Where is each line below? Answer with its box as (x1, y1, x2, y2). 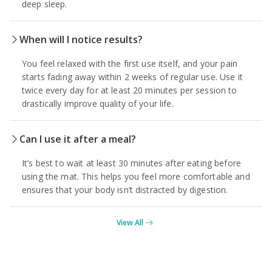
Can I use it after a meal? (19, 132, 136, 146)
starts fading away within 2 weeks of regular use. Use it (22, 70, 243, 83)
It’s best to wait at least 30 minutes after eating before (22, 157, 241, 169)
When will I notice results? (19, 32, 143, 46)
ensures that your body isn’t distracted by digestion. (22, 183, 228, 195)
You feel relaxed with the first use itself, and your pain (22, 57, 237, 69)
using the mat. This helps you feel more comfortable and (22, 170, 250, 182)
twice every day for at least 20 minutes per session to (22, 84, 237, 96)
